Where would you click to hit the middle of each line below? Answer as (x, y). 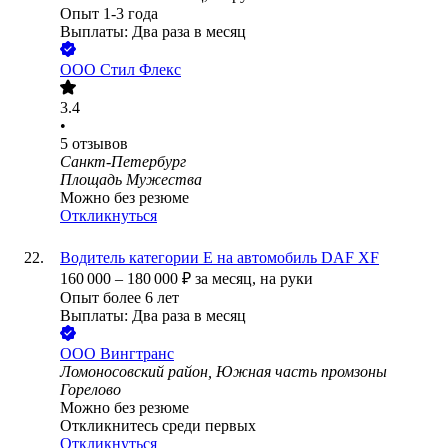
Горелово (90, 390)
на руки (286, 279)
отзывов (100, 144)
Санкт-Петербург (123, 162)
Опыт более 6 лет (119, 298)
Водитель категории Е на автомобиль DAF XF (219, 258)
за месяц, (227, 279)
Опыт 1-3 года (109, 14)
